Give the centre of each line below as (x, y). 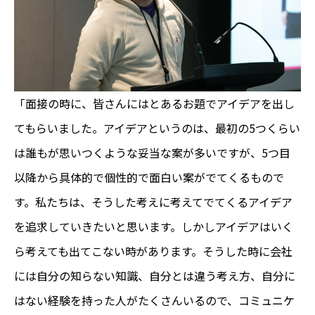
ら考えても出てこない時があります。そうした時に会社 (153, 251)
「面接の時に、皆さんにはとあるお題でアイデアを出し (154, 103)
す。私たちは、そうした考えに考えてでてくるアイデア (153, 201)
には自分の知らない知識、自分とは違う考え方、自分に (155, 275)
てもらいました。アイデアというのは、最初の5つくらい (157, 128)
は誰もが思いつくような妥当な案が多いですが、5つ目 (152, 152)
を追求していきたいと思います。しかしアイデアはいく (154, 226)
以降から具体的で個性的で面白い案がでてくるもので (149, 177)
